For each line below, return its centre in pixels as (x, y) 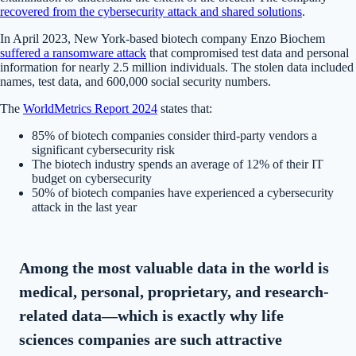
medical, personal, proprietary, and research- (174, 291)
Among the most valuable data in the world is (174, 267)
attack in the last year (84, 207)
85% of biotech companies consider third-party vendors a (174, 135)
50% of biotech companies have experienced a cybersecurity (183, 192)
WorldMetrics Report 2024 (90, 108)
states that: (185, 108)
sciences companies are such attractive (151, 339)
